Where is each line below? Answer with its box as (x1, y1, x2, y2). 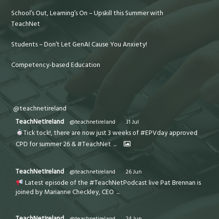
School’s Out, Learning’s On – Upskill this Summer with (11, 8, 164, 18)
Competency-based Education (11, 60, 101, 69)
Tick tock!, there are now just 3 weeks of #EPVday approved (23, 129, 197, 138)
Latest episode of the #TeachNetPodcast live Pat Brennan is (23, 178, 201, 188)
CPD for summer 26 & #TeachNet (16, 140, 113, 149)
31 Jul (126, 118, 139, 127)
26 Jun (126, 168, 142, 176)
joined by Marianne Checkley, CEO (16, 188, 116, 197)
